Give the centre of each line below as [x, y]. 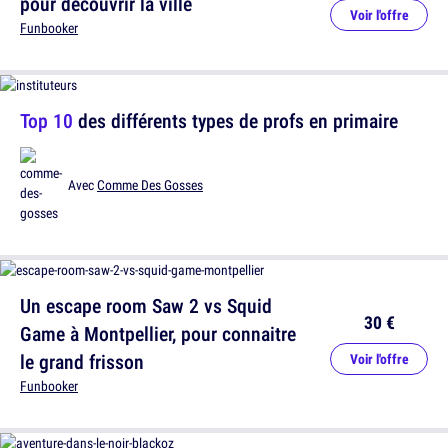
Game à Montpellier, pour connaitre [158, 333]
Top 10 [46, 120]
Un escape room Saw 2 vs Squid [146, 305]
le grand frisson [82, 361]
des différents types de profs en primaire [235, 120]
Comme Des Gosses [150, 185]
